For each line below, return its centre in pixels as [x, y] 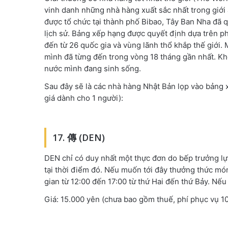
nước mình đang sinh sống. [93, 68]
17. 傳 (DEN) [79, 137]
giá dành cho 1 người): [84, 98]
